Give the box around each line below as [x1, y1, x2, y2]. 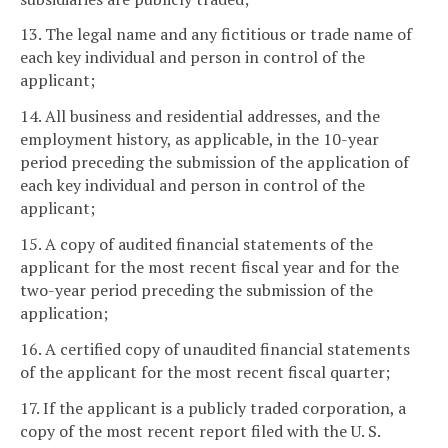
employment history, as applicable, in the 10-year [20, 128, 379, 151]
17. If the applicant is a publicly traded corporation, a [20, 396, 406, 419]
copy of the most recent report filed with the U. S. [20, 419, 380, 442]
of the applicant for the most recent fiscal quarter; [20, 360, 390, 383]
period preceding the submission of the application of [20, 151, 409, 174]
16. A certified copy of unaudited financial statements [20, 337, 410, 360]
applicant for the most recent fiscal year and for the [20, 256, 399, 279]
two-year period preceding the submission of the [20, 279, 373, 302]
